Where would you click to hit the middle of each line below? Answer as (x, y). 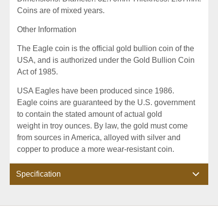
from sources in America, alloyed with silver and (99, 137)
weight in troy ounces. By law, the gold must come (102, 126)
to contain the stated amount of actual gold (90, 114)
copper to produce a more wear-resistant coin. (96, 149)
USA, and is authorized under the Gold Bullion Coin (106, 60)
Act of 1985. (38, 72)
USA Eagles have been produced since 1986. (96, 91)
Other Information (47, 29)
